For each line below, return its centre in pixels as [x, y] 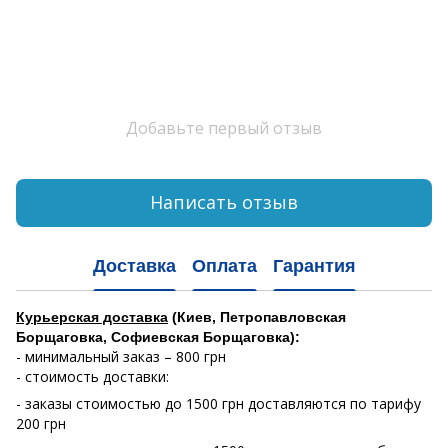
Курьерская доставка [92, 316]
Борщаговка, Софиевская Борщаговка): [158, 336]
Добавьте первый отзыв [224, 127]
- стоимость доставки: [92, 376]
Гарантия [314, 266]
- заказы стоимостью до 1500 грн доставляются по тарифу [218, 403]
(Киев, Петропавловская [257, 316]
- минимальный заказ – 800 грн [121, 356]
